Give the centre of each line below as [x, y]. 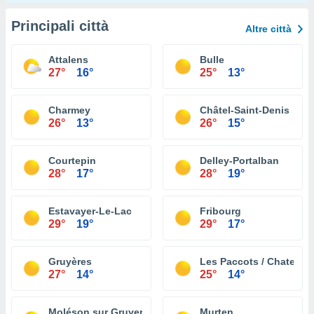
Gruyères [70, 261]
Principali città [60, 26]
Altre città [268, 29]
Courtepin [72, 161]
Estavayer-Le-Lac [90, 211]
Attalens [68, 60]
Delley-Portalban [239, 161]
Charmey [69, 110]
